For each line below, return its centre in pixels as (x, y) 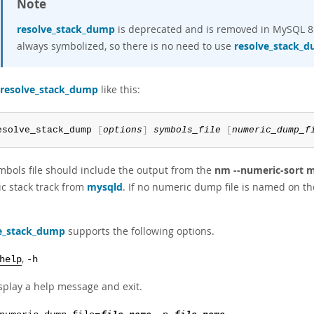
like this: (119, 89)
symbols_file (187, 130)
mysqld (105, 187)
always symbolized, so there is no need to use (125, 46)
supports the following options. (140, 231)
